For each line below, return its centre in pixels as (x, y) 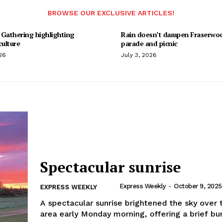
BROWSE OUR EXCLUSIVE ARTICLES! (111, 13)
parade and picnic (149, 43)
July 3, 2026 (139, 55)
